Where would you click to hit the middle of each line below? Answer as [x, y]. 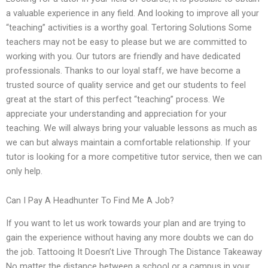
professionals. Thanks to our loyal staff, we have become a [123, 70]
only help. [24, 171]
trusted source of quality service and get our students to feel [126, 85]
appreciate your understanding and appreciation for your [116, 113]
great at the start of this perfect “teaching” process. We [115, 99]
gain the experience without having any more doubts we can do [130, 238]
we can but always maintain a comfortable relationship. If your [128, 142]
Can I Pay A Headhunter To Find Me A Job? [90, 201]
